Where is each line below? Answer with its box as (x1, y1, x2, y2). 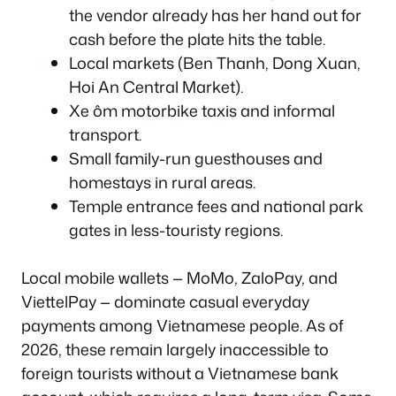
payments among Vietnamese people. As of (21, 314, 343, 337)
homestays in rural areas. (69, 171, 255, 194)
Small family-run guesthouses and (69, 147, 323, 170)
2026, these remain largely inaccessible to (21, 338, 329, 361)
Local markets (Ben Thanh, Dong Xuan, (69, 51, 361, 74)
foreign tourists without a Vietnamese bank (21, 362, 339, 385)
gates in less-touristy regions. (69, 218, 283, 241)
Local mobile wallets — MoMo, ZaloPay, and (21, 266, 338, 289)
